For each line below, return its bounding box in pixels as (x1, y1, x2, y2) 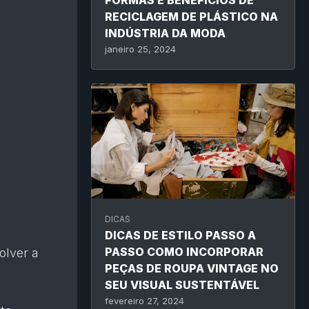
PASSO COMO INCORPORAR (105, 245, 263, 259)
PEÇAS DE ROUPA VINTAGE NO (105, 261, 279, 276)
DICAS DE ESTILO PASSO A (105, 228, 256, 243)
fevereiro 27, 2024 (105, 295, 184, 307)
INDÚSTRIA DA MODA (105, 26, 226, 41)
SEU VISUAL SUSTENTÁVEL (105, 278, 259, 292)
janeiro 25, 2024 (105, 43, 176, 55)
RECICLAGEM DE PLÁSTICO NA (105, 10, 278, 24)
